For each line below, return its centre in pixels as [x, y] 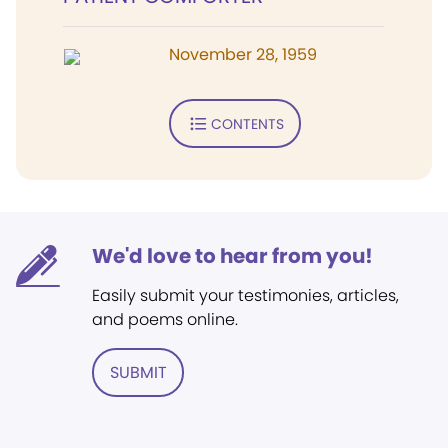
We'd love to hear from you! [232, 256]
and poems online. [165, 319]
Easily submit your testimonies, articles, [245, 295]
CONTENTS [247, 123]
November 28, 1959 [243, 54]
